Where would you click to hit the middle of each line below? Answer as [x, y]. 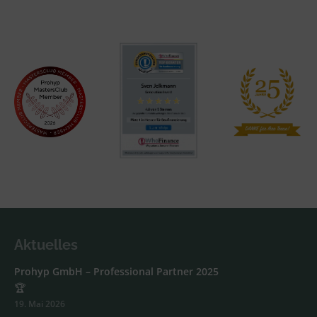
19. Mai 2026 [40, 304]
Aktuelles [46, 244]
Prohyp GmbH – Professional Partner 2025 [116, 271]
